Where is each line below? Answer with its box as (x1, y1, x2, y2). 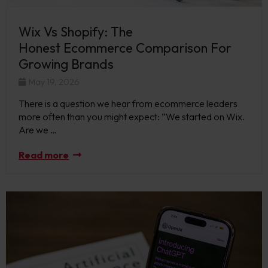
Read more (19, 148, 69, 161)
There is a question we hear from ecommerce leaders (19, 97, 237, 109)
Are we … (19, 123, 57, 136)
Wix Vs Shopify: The (19, 23, 133, 40)
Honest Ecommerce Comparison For (19, 39, 232, 56)
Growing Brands (19, 55, 117, 72)
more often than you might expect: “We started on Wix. (19, 110, 245, 123)
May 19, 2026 (27, 76, 80, 87)
